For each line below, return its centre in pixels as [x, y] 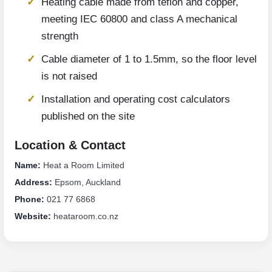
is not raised [69, 76]
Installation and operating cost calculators [136, 100]
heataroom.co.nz [85, 216]
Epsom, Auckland [87, 182]
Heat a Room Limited [83, 165]
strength [60, 36]
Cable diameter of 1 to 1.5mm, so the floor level [149, 59]
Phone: [29, 199]
